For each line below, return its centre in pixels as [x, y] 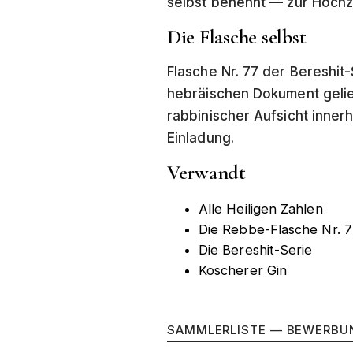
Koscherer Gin [243, 270]
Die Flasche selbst [237, 37]
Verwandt [206, 173]
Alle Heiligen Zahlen [261, 208]
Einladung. [201, 138]
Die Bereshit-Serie [256, 249]
